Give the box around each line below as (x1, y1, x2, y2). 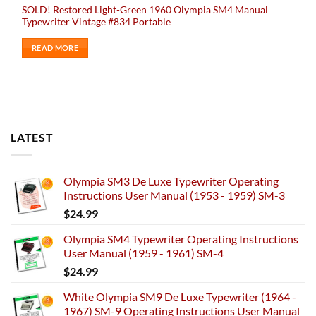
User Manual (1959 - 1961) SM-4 (63, 245, 224, 260)
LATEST (11, 130, 54, 144)
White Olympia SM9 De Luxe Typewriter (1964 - (63, 289, 296, 303)
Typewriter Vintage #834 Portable (22, 16, 171, 28)
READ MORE (32, 43, 79, 53)
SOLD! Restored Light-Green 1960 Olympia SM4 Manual (22, 4, 269, 16)
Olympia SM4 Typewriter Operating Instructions (63, 231, 298, 245)
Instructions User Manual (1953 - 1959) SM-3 (63, 188, 285, 202)
